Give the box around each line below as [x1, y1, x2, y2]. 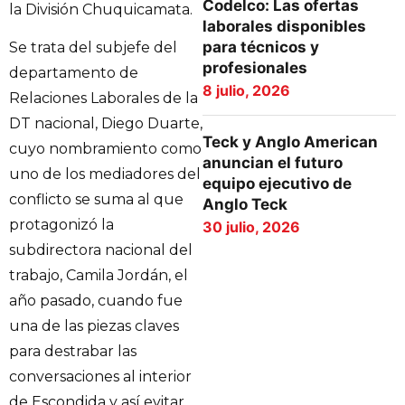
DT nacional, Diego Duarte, [9, 115, 202, 133]
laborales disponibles [202, 17, 366, 35]
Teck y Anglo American [202, 133, 378, 151]
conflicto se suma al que [9, 191, 184, 209]
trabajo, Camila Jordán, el [9, 267, 188, 285]
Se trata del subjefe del [9, 39, 177, 57]
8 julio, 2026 [202, 81, 290, 99]
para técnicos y [202, 38, 319, 56]
